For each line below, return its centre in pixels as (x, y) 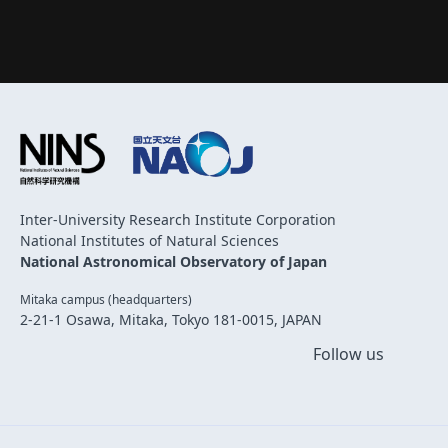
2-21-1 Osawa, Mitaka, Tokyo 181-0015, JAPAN (171, 320)
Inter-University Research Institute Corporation (178, 220)
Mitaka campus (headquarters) (106, 300)
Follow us (348, 354)
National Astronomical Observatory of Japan (173, 262)
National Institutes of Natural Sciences (149, 241)
